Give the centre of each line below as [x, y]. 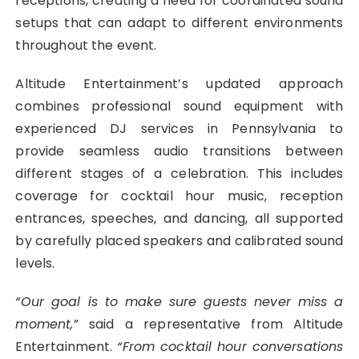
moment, [44, 325]
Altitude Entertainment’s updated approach [179, 84]
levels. [35, 264]
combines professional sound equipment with [179, 107]
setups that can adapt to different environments [179, 23]
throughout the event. [86, 46]
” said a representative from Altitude [208, 325]
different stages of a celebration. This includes [179, 174]
